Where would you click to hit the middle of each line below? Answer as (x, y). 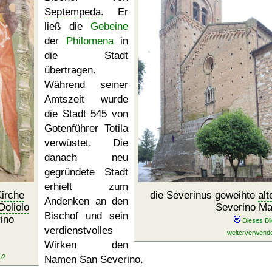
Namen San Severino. (94, 260)
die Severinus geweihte (204, 195)
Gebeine (109, 26)
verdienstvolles (79, 230)
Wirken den (86, 245)
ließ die (67, 26)
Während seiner (86, 85)
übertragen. (70, 70)
